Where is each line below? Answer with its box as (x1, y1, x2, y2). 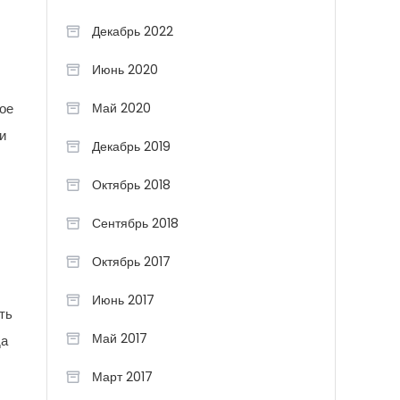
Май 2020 (92, 99, 151, 117)
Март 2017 (92, 368, 153, 386)
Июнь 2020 (92, 61, 158, 79)
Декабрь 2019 (92, 137, 171, 155)
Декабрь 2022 (92, 22, 173, 40)
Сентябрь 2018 (92, 214, 179, 232)
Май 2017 (92, 329, 147, 347)
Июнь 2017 (92, 291, 154, 309)
